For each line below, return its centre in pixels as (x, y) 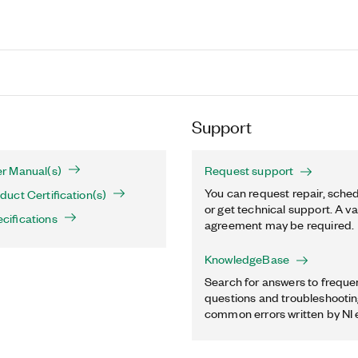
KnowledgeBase (247, 259)
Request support (249, 170)
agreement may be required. (280, 225)
